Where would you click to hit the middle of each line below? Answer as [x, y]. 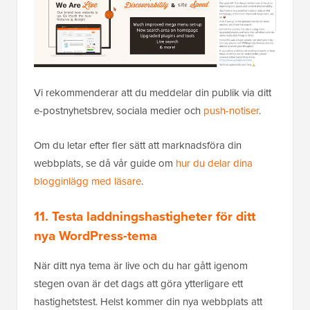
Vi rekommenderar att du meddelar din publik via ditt [153, 93]
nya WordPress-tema [95, 236]
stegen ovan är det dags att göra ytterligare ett [138, 284]
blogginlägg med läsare [88, 182]
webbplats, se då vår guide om [105, 164]
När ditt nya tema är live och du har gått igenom [141, 266]
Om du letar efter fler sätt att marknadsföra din [138, 146]
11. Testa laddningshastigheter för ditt [145, 217]
